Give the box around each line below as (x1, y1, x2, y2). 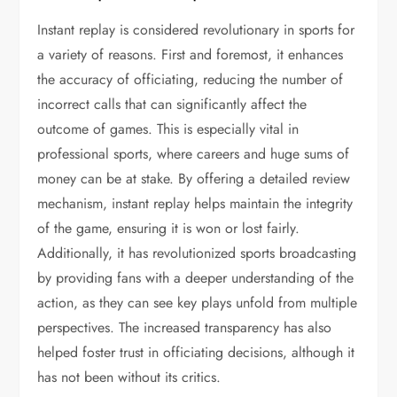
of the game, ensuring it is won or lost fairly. (37, 218, 300, 238)
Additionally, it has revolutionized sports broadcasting (37, 243, 357, 263)
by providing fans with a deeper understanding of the (37, 268, 354, 288)
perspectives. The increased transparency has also (37, 317, 332, 338)
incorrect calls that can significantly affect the (37, 94, 307, 114)
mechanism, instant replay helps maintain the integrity (37, 193, 354, 214)
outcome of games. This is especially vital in (37, 119, 300, 139)
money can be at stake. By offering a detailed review (37, 168, 351, 189)
